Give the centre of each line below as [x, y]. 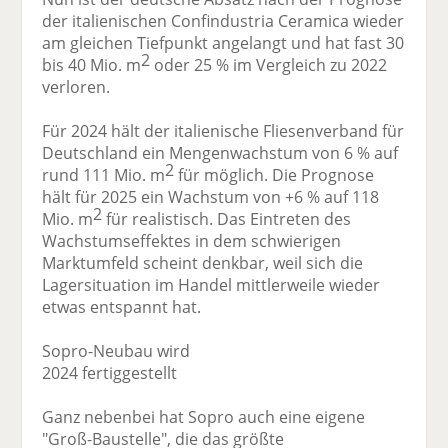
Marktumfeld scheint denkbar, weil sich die [203, 263]
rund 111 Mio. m [104, 175]
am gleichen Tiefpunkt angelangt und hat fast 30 [223, 43]
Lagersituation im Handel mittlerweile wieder [211, 285]
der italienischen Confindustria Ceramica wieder [223, 21]
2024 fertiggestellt [110, 373]
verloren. [76, 87]
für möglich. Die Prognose [274, 175]
